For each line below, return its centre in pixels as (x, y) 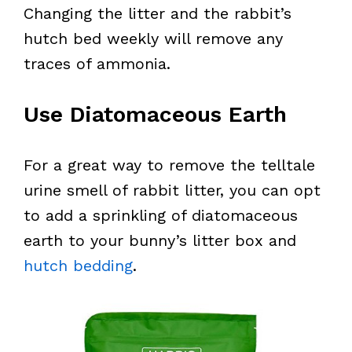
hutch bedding (78, 266)
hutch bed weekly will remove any (153, 38)
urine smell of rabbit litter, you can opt (172, 190)
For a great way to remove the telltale (169, 165)
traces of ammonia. (97, 64)
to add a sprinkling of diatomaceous (161, 215)
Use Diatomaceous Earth (155, 114)
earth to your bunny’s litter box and (160, 240)
